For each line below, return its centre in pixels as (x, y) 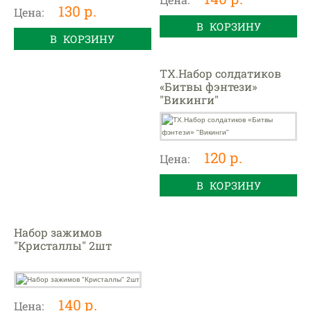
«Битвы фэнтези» (209, 86)
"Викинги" (190, 99)
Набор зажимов (58, 233)
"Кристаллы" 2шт (62, 246)
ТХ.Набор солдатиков (221, 73)
